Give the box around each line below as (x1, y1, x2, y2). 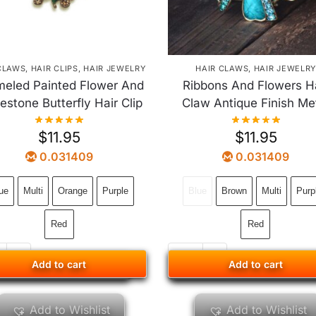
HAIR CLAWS (195, 63, 249, 73)
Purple (102, 186, 128, 197)
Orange (57, 186, 87, 197)
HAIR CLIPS (30, 63, 78, 73)
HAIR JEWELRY (83, 63, 146, 73)
